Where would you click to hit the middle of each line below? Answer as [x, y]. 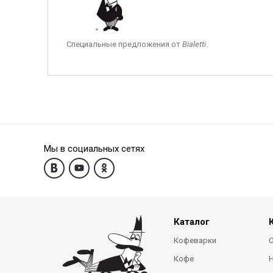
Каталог [191, 222]
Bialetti [194, 44]
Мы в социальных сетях [94, 149]
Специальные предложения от [124, 44]
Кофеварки [195, 240]
